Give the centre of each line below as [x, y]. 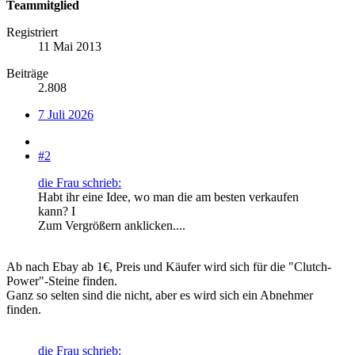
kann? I [57, 211]
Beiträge [27, 73]
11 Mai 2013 [70, 46]
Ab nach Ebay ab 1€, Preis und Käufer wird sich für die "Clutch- [169, 266]
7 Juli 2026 [66, 114]
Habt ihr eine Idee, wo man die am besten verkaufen [168, 197]
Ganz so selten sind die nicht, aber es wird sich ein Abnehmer [160, 295]
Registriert [32, 32]
